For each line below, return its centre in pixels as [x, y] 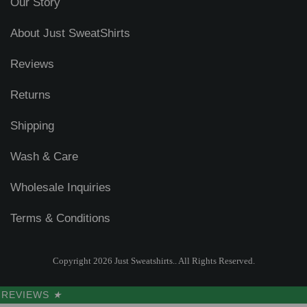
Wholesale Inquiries [61, 187]
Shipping [32, 125]
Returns [30, 95]
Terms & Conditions [60, 218]
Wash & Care [44, 156]
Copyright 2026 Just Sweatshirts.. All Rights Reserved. [153, 260]
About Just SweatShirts [70, 33]
